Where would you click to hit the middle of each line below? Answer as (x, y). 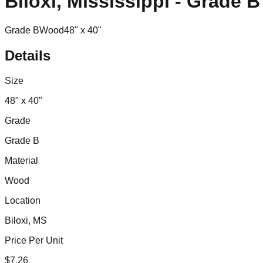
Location (23, 200)
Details (28, 55)
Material (21, 160)
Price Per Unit (34, 240)
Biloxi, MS (26, 220)
